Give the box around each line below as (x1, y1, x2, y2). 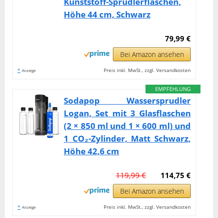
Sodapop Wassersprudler (64, 94, 191, 106)
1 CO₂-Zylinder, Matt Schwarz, (64, 132, 191, 144)
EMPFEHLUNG (155, 85, 191, 92)
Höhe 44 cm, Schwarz (64, 8, 150, 20)
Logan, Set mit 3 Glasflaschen (64, 107, 191, 119)
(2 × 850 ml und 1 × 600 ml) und (64, 120, 191, 131)
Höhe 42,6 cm (64, 145, 119, 157)
